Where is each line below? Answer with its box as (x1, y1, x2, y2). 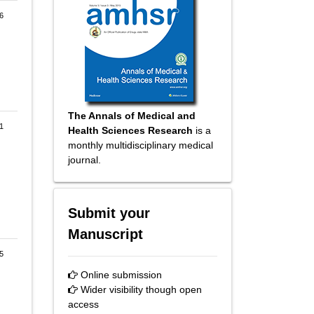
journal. (68, 153, 101, 165)
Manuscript (68, 226, 143, 242)
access (68, 298, 99, 310)
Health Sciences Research (68, 124, 193, 136)
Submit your (68, 205, 150, 221)
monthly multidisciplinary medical (68, 139, 213, 151)
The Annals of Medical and (68, 109, 196, 121)
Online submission (78, 268, 162, 280)
